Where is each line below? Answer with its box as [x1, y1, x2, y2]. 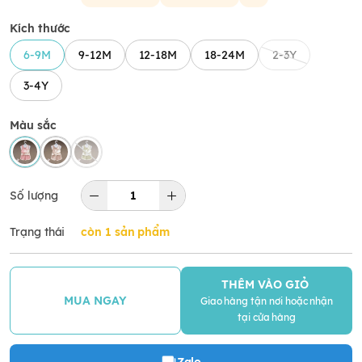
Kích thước [10, 21, 71, 36]
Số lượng [10, 188, 58, 204]
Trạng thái [10, 225, 65, 240]
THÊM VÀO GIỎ [221, 277, 312, 293]
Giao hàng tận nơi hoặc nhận [200, 295, 334, 308]
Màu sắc [10, 118, 57, 133]
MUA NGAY [64, 293, 127, 309]
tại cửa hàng [237, 311, 297, 324]
